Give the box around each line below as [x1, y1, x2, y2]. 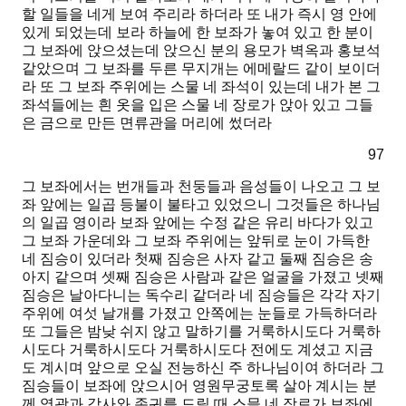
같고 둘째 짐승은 [243, 251, 359, 267]
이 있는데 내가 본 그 [250, 79, 381, 95]
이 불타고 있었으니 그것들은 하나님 [149, 197, 381, 213]
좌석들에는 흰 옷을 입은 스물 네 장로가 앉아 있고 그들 [22, 97, 373, 113]
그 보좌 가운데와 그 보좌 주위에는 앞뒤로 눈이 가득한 [22, 233, 370, 249]
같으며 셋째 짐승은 [51, 269, 181, 285]
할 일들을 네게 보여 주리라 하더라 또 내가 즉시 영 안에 [22, 6, 377, 23]
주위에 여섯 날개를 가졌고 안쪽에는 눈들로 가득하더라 [22, 305, 377, 322]
